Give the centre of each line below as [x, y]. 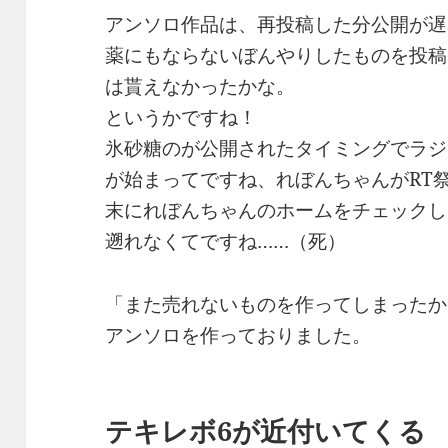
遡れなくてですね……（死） [226, 241]
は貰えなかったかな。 [200, 86]
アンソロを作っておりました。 [238, 335]
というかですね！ [181, 117]
